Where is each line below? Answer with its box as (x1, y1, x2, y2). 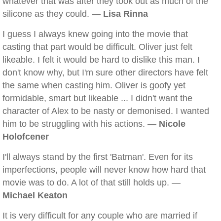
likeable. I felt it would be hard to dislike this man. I (2, 55, 200, 65)
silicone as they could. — (2, 9, 103, 19)
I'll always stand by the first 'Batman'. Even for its (2, 152, 193, 162)
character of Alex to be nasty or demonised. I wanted (2, 106, 209, 116)
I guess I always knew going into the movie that (2, 29, 188, 39)
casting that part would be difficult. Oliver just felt (2, 42, 192, 52)
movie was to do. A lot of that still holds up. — (2, 178, 181, 187)
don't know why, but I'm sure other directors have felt (2, 68, 208, 77)
